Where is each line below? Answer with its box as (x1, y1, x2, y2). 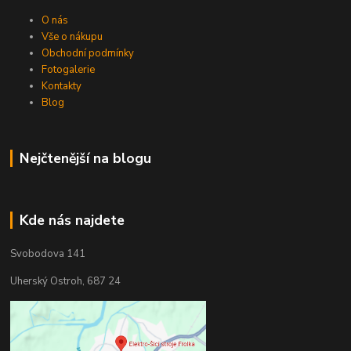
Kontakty (42, 79, 82, 94)
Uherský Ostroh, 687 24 (10, 274, 121, 289)
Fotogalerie (42, 63, 96, 78)
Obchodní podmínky (42, 46, 135, 61)
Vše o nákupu (42, 30, 103, 45)
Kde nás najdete (19, 211, 125, 230)
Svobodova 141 (10, 247, 86, 262)
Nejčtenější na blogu (19, 149, 151, 168)
